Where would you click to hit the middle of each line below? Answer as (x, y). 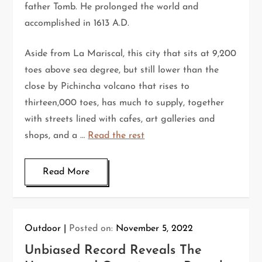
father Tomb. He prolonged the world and (112, 7)
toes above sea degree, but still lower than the (122, 70)
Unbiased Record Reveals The (113, 250)
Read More (66, 172)
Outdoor (43, 228)
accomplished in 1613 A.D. (77, 23)
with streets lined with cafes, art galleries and (120, 119)
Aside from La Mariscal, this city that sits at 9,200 (131, 54)
